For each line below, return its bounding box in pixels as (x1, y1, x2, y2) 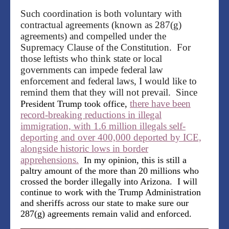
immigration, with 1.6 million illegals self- (20, 121, 186, 132)
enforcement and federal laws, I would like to (20, 76, 197, 87)
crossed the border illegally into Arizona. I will (20, 176, 197, 187)
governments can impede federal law (20, 64, 163, 76)
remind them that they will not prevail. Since (20, 87, 197, 98)
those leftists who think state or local (20, 53, 162, 64)
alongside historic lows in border (20, 143, 148, 154)
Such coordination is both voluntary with (20, 8, 182, 19)
